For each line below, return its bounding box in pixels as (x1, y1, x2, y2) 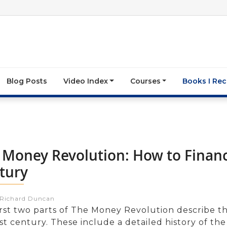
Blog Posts (6, 76, 47, 86)
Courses (130, 76, 161, 86)
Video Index (63, 76, 108, 86)
